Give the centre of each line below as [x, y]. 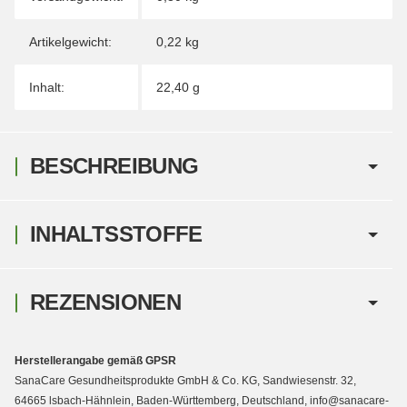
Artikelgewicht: [70, 42]
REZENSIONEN [105, 303]
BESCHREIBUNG [114, 166]
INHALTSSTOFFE [116, 234]
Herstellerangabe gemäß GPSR [95, 361]
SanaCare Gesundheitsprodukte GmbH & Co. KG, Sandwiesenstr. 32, [185, 381]
